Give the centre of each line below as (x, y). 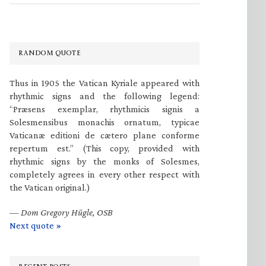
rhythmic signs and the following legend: (104, 96)
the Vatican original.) (50, 187)
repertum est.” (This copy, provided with (104, 148)
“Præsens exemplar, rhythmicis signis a (104, 109)
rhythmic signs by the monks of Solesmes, (104, 161)
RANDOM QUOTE (49, 53)
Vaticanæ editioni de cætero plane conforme (104, 135)
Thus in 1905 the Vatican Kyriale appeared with (104, 83)
